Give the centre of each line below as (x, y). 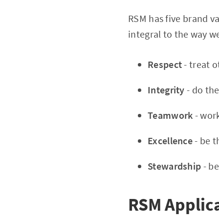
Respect (165, 64)
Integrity (166, 89)
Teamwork (171, 115)
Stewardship (175, 166)
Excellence (171, 140)
